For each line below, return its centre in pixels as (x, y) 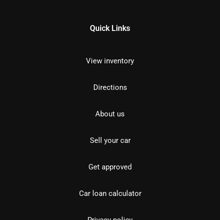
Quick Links (110, 28)
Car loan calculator (110, 194)
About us (110, 114)
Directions (110, 88)
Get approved (110, 167)
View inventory (110, 61)
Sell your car (110, 141)
